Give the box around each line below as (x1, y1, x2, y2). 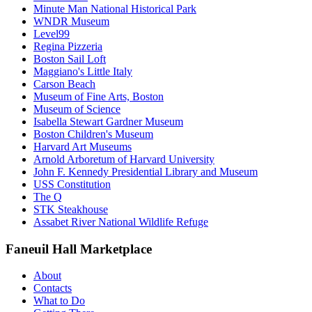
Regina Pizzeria (33, 40, 102, 52)
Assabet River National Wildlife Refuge (33, 215, 208, 228)
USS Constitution (33, 178, 111, 190)
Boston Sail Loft (33, 52, 106, 65)
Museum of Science (33, 102, 120, 115)
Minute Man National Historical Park (33, 2, 196, 15)
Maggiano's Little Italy (33, 65, 132, 77)
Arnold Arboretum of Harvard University (33, 153, 214, 165)
